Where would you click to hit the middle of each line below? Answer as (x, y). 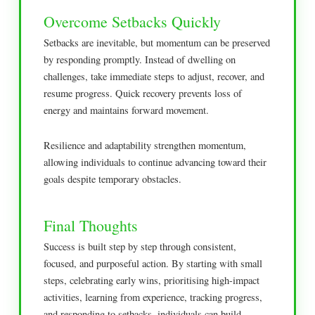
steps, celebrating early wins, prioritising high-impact (152, 280)
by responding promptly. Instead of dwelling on (140, 60)
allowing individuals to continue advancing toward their (155, 162)
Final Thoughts (91, 225)
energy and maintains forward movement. (127, 110)
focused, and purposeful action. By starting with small (153, 263)
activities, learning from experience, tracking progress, (153, 297)
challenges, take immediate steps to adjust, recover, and (154, 77)
